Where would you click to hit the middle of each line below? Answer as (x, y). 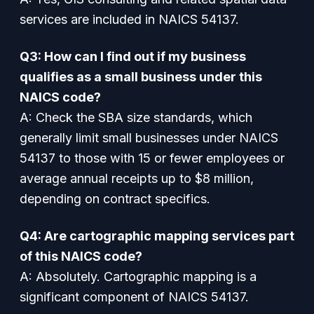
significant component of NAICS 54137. (134, 297)
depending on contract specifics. (115, 199)
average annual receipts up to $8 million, (137, 178)
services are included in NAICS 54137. (129, 19)
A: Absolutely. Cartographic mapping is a (138, 277)
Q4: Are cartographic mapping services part (157, 236)
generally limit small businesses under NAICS (149, 138)
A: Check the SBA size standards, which (136, 117)
